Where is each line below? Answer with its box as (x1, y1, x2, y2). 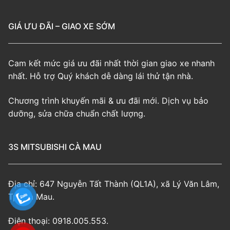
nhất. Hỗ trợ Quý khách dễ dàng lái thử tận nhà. (8, 71, 193, 82)
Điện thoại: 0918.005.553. (8, 216, 108, 226)
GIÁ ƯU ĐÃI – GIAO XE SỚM (8, 21, 115, 32)
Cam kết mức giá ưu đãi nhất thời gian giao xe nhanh (8, 58, 215, 69)
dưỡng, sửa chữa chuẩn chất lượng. (8, 108, 145, 119)
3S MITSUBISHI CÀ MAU (8, 141, 102, 152)
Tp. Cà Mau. (8, 191, 54, 202)
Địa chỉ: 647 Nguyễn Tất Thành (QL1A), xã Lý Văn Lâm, (8, 178, 219, 189)
